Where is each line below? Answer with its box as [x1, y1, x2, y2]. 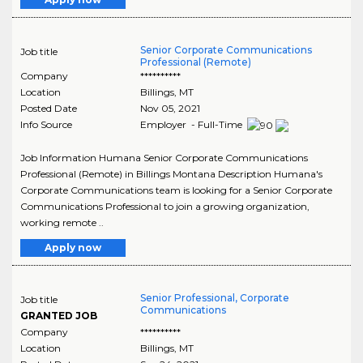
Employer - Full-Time [139, 118, 245, 131]
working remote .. [20, 216, 104, 228]
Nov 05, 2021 [139, 102, 200, 115]
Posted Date [20, 102, 77, 115]
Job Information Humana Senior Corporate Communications [20, 151, 308, 164]
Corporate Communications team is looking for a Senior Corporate [20, 183, 332, 196]
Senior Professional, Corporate [139, 291, 289, 304]
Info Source [20, 118, 72, 131]
